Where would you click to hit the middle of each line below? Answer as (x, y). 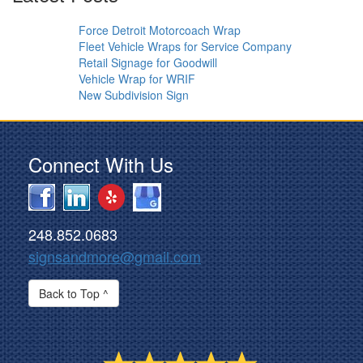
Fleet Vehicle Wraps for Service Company (185, 46)
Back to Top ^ (74, 293)
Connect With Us (101, 164)
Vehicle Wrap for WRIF (137, 78)
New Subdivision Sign (134, 94)
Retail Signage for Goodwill (148, 62)
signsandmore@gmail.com (115, 256)
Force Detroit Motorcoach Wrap (160, 30)
